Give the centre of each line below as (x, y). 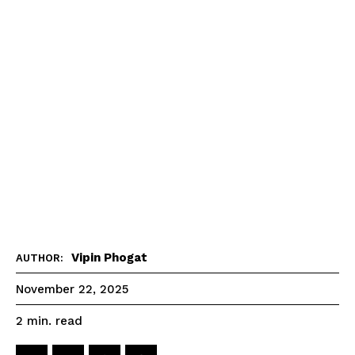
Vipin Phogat (109, 258)
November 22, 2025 (72, 290)
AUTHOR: (40, 258)
